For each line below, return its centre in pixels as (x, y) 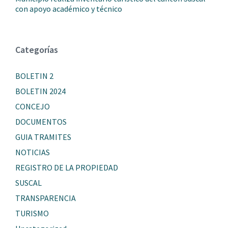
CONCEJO (33, 106)
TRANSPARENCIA (46, 198)
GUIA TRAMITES (43, 137)
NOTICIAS (33, 152)
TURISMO (32, 213)
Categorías (37, 49)
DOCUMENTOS (41, 121)
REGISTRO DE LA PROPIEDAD (67, 167)
